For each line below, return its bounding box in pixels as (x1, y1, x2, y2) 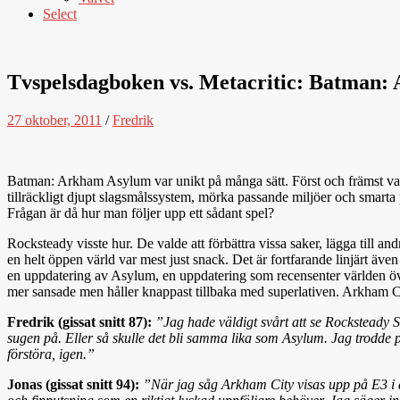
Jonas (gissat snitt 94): (7, 376, 139, 392)
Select (43, 6, 77, 21)
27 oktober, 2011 (7, 112, 102, 128)
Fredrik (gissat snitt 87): (7, 313, 152, 329)
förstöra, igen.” (7, 346, 95, 362)
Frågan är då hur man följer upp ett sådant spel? (7, 204, 274, 221)
